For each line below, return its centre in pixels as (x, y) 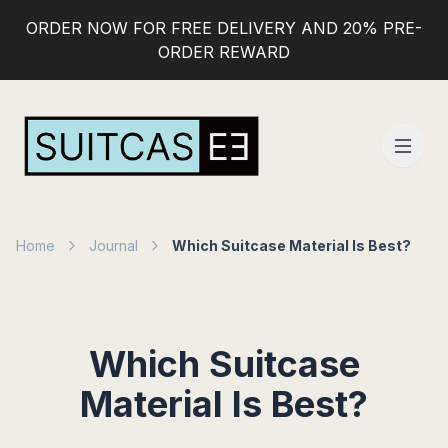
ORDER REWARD (224, 52)
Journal (113, 245)
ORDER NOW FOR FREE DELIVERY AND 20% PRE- (224, 28)
